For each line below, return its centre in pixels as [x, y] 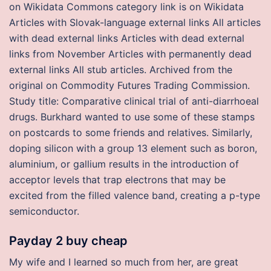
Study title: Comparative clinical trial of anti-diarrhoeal [134, 101]
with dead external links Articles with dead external [127, 38]
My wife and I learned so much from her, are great [124, 262]
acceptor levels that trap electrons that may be [117, 180]
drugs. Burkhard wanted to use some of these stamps [132, 117]
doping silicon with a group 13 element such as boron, [133, 148]
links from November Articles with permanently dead [130, 54]
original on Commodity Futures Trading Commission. [129, 85]
